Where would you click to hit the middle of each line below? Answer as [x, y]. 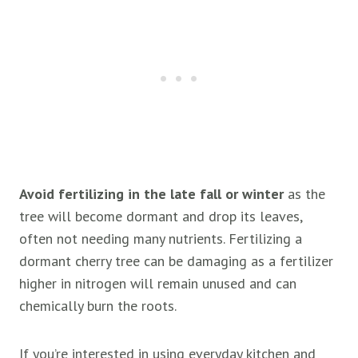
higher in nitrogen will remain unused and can [158, 284]
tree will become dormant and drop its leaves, [161, 217]
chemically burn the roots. [98, 306]
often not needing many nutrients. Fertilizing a [161, 239]
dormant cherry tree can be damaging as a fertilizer [176, 261]
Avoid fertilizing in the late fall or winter [151, 194]
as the [304, 194]
